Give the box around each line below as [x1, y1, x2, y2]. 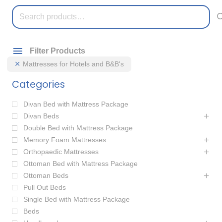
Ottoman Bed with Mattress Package [23, 160, 138, 168]
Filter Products [30, 46, 85, 55]
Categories [12, 78, 65, 92]
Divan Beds [23, 112, 59, 120]
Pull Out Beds [23, 183, 66, 192]
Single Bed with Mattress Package [23, 195, 130, 204]
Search [11, 6, 37, 14]
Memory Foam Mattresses [23, 136, 106, 144]
